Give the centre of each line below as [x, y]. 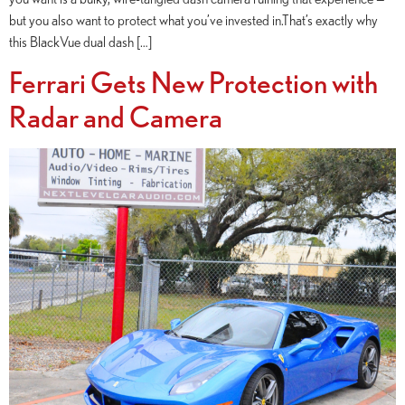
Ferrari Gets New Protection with [193, 83]
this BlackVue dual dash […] [80, 41]
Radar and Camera [116, 117]
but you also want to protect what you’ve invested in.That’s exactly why [193, 19]
